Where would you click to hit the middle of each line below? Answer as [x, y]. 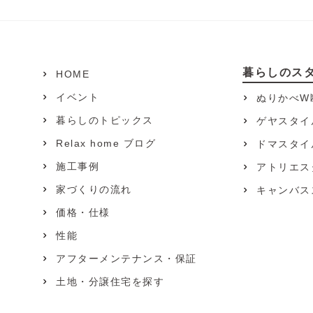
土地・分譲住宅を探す [110, 281]
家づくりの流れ [94, 189]
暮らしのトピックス [105, 120]
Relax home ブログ [106, 143]
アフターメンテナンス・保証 [126, 258]
